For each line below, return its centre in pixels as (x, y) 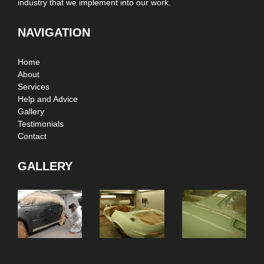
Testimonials (41, 124)
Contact (32, 136)
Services (34, 87)
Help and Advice (48, 99)
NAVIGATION (54, 33)
